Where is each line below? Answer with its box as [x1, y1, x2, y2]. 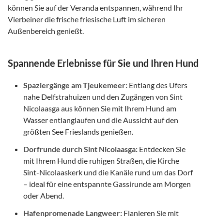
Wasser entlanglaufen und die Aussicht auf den [23, 115, 178, 124]
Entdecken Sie [138, 144, 186, 154]
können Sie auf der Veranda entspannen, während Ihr [8, 2, 183, 12]
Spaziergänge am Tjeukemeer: [23, 80, 127, 90]
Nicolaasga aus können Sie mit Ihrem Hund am [23, 103, 176, 113]
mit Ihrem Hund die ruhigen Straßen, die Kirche [23, 155, 179, 165]
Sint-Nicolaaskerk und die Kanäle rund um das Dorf [23, 167, 193, 177]
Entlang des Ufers [127, 80, 187, 90]
